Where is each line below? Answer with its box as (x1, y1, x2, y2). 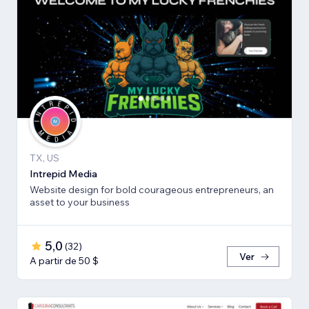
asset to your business (30, 196, 130, 209)
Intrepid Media (30, 168, 97, 181)
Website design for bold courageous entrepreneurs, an (30, 183, 274, 197)
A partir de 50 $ (30, 255, 99, 268)
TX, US (30, 152, 59, 165)
